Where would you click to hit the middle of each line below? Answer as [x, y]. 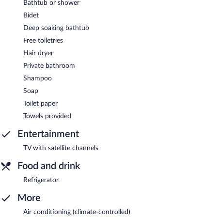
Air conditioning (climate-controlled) [77, 212]
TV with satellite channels [61, 148]
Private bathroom [49, 66]
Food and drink [49, 166]
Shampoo [38, 78]
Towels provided [47, 116]
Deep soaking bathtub [56, 28]
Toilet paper [40, 103]
